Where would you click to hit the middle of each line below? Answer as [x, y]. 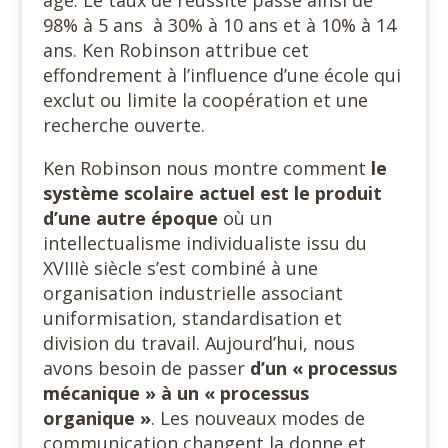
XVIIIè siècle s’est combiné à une [180, 268]
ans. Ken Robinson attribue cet [175, 50]
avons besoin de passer [146, 368]
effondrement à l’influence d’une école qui [221, 75]
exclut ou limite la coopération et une [205, 100]
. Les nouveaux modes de [257, 418]
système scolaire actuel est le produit [212, 193]
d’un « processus [323, 368]
